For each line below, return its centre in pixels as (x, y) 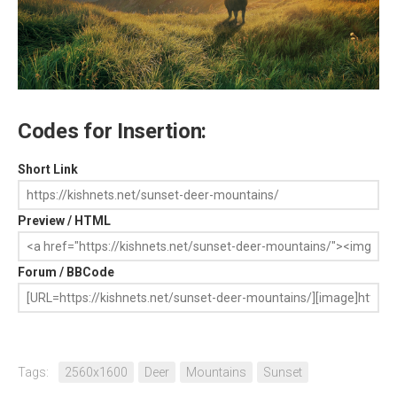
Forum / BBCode (66, 272)
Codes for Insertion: (112, 131)
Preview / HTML (64, 221)
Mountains (216, 372)
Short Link (48, 169)
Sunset (283, 372)
